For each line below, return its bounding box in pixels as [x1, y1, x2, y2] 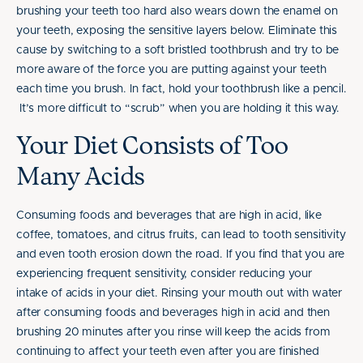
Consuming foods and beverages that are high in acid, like [16, 210, 322, 221]
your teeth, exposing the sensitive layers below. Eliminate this [16, 25, 338, 36]
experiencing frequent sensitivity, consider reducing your [16, 268, 313, 280]
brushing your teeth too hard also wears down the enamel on [16, 6, 338, 17]
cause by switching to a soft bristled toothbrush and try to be [16, 45, 340, 56]
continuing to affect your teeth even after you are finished [16, 346, 319, 357]
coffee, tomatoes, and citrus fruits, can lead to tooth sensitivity [16, 229, 346, 241]
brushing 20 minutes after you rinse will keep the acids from [16, 327, 331, 338]
